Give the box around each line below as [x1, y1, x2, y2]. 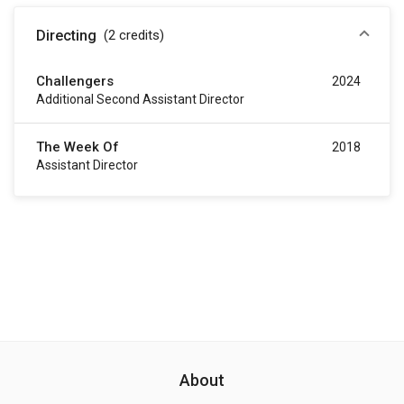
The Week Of [36, 138, 119, 155]
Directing [36, 26, 96, 44]
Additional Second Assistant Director [36, 91, 244, 106]
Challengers [36, 72, 114, 89]
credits [119, 26, 160, 43]
